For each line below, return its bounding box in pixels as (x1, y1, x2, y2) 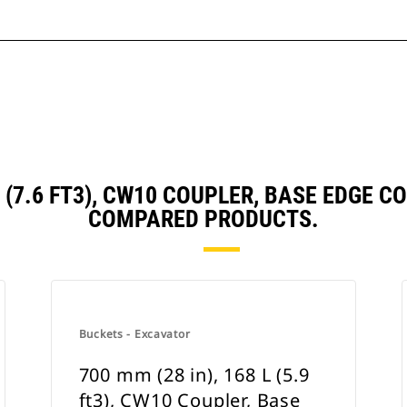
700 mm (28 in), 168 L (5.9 (78, 362, 310, 387)
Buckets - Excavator (78, 326, 191, 342)
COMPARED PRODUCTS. (88, 205, 319, 233)
